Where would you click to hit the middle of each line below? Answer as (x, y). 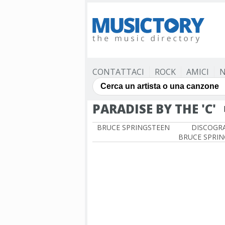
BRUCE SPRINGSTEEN (133, 127)
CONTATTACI (118, 72)
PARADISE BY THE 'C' (154, 109)
